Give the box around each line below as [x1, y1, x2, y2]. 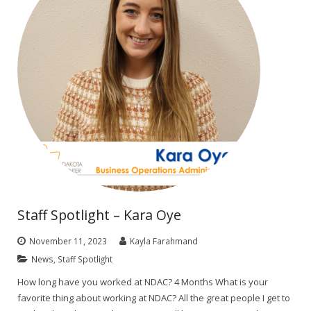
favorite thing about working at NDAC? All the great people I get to [17, 291, 290, 304]
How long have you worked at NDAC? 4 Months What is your [17, 275, 268, 288]
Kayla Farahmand [130, 235, 198, 246]
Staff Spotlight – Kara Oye [17, 205, 181, 224]
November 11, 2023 [29, 235, 107, 246]
